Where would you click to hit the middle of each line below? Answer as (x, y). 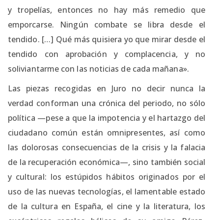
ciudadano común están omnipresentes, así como (107, 132)
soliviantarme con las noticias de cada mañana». (98, 69)
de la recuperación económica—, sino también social (107, 162)
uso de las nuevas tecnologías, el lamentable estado (107, 191)
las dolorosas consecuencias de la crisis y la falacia (107, 147)
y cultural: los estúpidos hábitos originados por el (107, 177)
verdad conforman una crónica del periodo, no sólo (107, 103)
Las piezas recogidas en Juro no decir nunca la (107, 88)
